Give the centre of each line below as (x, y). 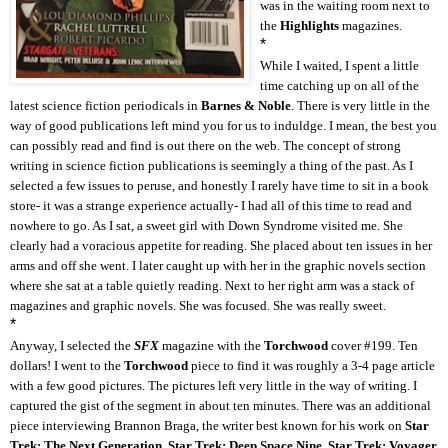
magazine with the (211, 345)
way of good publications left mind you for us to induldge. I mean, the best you (223, 125)
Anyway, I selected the (72, 345)
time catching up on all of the (339, 85)
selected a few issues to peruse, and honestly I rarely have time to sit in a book (219, 185)
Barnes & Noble (246, 105)
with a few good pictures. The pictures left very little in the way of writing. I (213, 385)
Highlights (311, 25)
